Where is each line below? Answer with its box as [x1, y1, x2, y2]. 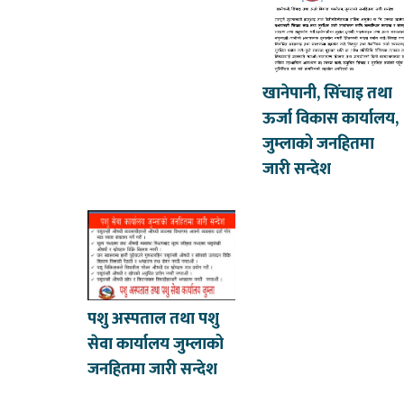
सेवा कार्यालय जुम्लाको [87, 331, 225, 359]
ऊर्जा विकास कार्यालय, [262, 106, 399, 133]
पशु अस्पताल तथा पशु [87, 306, 220, 334]
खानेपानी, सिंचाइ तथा [262, 80, 393, 108]
